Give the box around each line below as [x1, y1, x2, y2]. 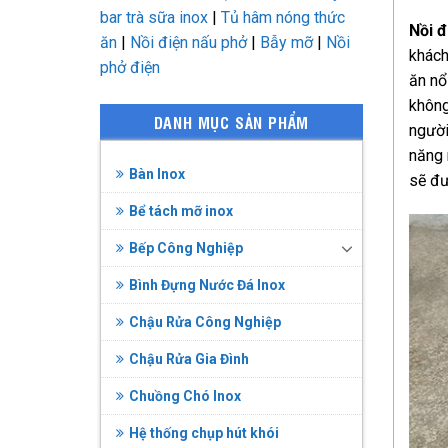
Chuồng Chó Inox [128, 388, 241, 405]
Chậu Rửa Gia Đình [128, 351, 249, 368]
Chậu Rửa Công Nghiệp [128, 314, 281, 331]
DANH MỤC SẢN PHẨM [153, 111, 310, 134]
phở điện [99, 58, 160, 78]
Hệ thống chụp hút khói [128, 425, 279, 442]
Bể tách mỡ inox [128, 203, 233, 220]
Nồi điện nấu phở [129, 33, 247, 53]
